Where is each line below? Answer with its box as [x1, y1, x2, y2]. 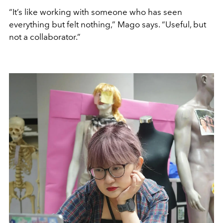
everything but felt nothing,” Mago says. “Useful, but [9, 19, 206, 29]
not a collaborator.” [9, 31, 81, 42]
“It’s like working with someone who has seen [9, 6, 182, 17]
